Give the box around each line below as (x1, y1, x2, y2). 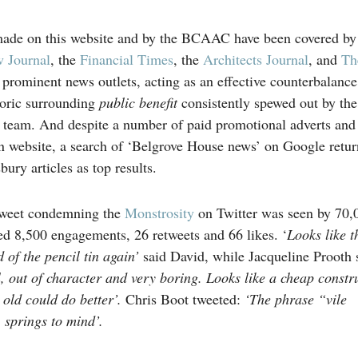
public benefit (98, 93, 181, 113)
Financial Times (79, 50, 173, 70)
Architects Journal (202, 50, 308, 70)
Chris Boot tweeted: (125, 289, 245, 309)
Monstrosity (124, 203, 194, 223)
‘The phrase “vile (244, 289, 347, 309)
